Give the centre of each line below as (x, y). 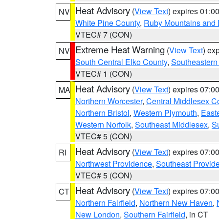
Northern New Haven (176, 203)
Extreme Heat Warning (120, 49)
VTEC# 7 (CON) (104, 34)
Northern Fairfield (105, 203)
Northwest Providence (114, 164)
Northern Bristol (102, 113)
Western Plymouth (165, 113)
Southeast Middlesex (171, 124)
